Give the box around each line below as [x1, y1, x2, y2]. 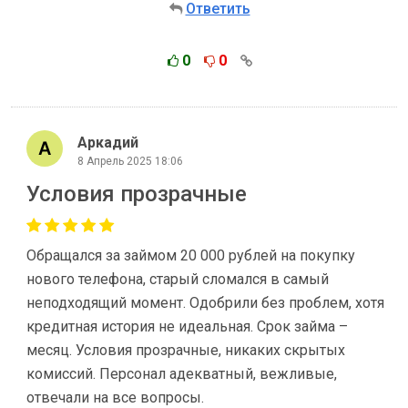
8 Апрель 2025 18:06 [77, 154, 183, 168]
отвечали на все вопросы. [26, 389, 204, 406]
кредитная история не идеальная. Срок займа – [26, 318, 348, 335]
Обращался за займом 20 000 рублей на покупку [26, 247, 355, 264]
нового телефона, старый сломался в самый [26, 270, 329, 288]
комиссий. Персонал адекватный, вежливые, [26, 365, 337, 382]
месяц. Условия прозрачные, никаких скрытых [26, 342, 345, 359]
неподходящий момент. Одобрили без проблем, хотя [26, 294, 384, 311]
